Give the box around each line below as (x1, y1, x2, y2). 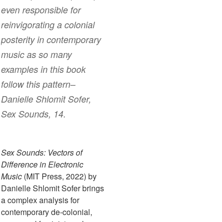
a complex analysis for (1, 194, 79, 206)
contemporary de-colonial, (1, 206, 92, 218)
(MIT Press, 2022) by (24, 170, 97, 182)
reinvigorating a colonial (1, 18, 95, 31)
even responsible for (1, 3, 81, 16)
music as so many (1, 48, 72, 61)
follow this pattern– (1, 78, 75, 91)
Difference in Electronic (1, 159, 83, 170)
